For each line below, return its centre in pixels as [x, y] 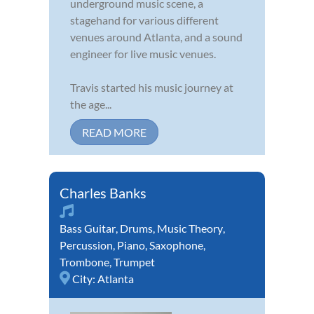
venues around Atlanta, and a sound [156, 36]
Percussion [86, 245]
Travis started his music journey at [152, 87]
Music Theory [190, 228]
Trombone [84, 261]
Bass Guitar [88, 228]
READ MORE [114, 132]
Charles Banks [103, 192]
